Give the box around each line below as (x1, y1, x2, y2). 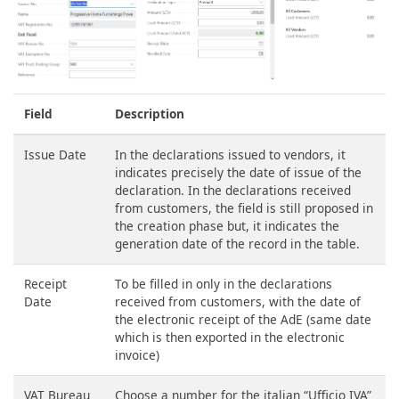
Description (115, 104, 184, 122)
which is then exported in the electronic (115, 328, 345, 346)
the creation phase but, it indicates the (115, 216, 339, 234)
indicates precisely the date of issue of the (115, 163, 362, 181)
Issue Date (24, 145, 86, 163)
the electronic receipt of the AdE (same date (115, 310, 371, 328)
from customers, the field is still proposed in (115, 199, 373, 216)
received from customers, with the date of (115, 292, 361, 310)
